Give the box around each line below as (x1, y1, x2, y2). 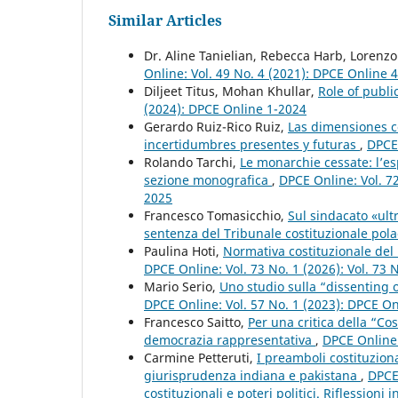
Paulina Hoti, (144, 242, 223, 259)
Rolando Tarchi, (144, 153, 240, 171)
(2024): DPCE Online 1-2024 (144, 99, 306, 117)
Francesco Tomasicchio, (144, 206, 288, 224)
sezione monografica (144, 171, 272, 188)
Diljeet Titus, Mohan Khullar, (144, 82, 318, 99)
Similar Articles (108, 10, 222, 30)
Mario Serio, (144, 277, 219, 295)
